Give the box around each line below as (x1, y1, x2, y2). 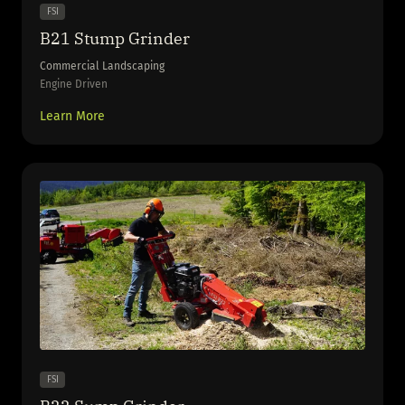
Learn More (40, 108, 105, 124)
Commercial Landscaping (40, 59, 165, 72)
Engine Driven (40, 77, 108, 90)
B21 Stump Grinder (40, 28, 190, 50)
